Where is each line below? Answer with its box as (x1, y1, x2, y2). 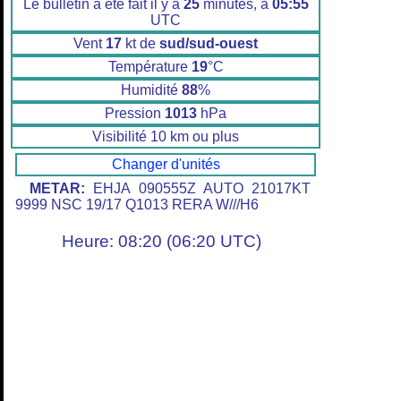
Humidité (121, 82, 182, 98)
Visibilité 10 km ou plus (92, 129, 239, 145)
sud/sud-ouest (159, 36, 258, 52)
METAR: (30, 181, 85, 197)
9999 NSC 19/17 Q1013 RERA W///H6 (15, 197, 259, 213)
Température (107, 59, 192, 75)
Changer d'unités (111, 157, 220, 173)
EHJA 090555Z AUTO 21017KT (85, 181, 311, 197)
